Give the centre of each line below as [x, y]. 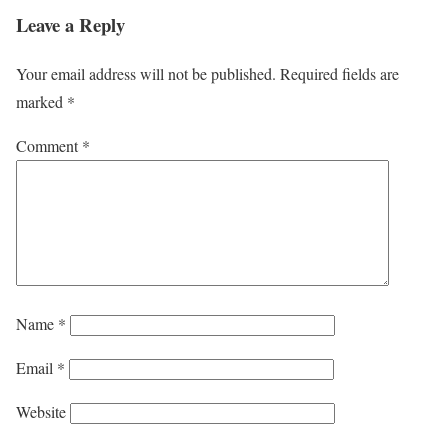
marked [41, 101]
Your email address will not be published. [146, 73]
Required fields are [339, 73]
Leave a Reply [70, 24]
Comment [49, 145]
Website [41, 411]
